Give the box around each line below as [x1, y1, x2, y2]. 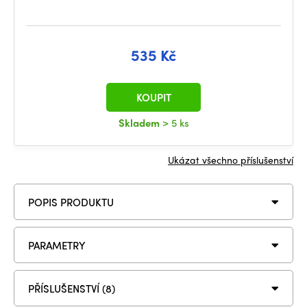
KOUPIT [136, 90, 171, 105]
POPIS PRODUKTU [28, 194, 114, 210]
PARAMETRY [28, 237, 86, 253]
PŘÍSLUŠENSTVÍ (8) [28, 280, 115, 296]
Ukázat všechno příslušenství [168, 153, 293, 167]
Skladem [118, 115, 162, 130]
